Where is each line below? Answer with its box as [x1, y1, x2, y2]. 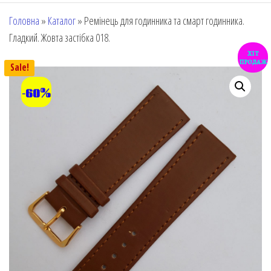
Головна [9, 13, 39, 28]
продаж [238, 56, 267, 67]
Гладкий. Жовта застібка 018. [9, 30, 110, 45]
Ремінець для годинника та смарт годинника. [84, 13, 244, 28]
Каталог [48, 13, 76, 28]
